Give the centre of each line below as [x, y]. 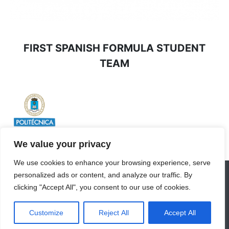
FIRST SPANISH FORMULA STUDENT [114, 48]
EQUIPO [57, 179]
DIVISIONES [33, 191]
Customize [47, 213]
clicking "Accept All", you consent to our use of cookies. [102, 187]
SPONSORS [146, 179]
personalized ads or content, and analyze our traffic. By [103, 175]
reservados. [33, 216]
